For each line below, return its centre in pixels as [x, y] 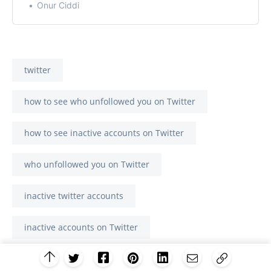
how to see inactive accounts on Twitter [104, 133]
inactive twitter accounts [74, 196]
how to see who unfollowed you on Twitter [110, 102]
